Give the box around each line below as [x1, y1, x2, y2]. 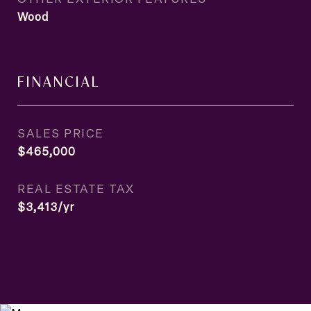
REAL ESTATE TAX [17, 180, 135, 196]
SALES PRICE [17, 124, 104, 141]
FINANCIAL [17, 71, 100, 90]
